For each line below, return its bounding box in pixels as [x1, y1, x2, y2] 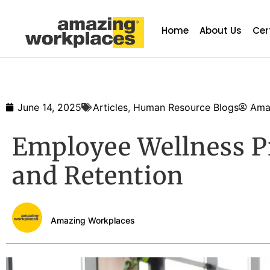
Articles [93, 101, 128, 114]
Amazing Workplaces [51, 215, 135, 225]
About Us [199, 24, 242, 37]
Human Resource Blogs [133, 101, 239, 114]
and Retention [12, 161, 184, 192]
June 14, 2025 [17, 101, 81, 114]
